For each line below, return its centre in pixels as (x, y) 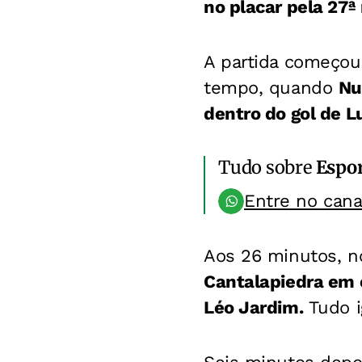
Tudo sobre (267, 167)
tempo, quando (271, 88)
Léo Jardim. (254, 307)
